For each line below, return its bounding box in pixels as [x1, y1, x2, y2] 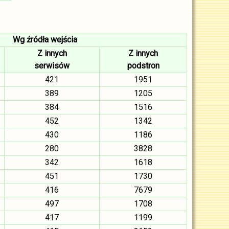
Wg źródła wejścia [12, 35, 77, 44]
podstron [127, 61, 159, 71]
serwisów [34, 61, 70, 71]
